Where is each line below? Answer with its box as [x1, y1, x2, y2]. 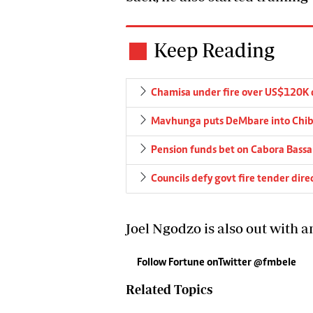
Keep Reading [154, 38, 275, 62]
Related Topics [126, 282, 212, 298]
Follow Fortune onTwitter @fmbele [137, 257, 296, 269]
